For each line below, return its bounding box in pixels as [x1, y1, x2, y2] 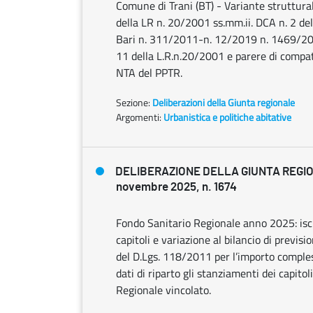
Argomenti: [116, 110, 161, 124]
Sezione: [116, 95, 152, 110]
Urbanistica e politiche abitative [163, 110, 291, 124]
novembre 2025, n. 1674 [116, 181, 237, 193]
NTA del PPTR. [116, 64, 182, 81]
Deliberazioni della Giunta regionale [152, 95, 295, 110]
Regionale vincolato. [116, 282, 211, 298]
